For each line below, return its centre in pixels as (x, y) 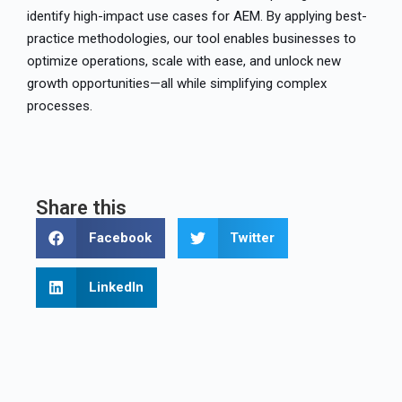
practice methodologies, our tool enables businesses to (192, 38)
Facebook (120, 238)
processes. (60, 105)
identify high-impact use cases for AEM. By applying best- (197, 16)
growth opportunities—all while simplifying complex (177, 83)
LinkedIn (116, 288)
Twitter (252, 238)
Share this (81, 207)
